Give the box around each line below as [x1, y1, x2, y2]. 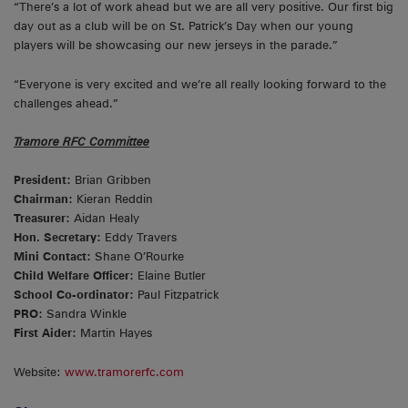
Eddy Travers [105, 230, 177, 245]
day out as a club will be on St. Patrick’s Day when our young [14, 19, 353, 34]
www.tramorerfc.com [65, 364, 184, 379]
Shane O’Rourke [91, 250, 184, 264]
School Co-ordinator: [14, 288, 134, 302]
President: [14, 173, 71, 188]
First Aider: [14, 326, 76, 341]
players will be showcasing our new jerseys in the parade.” [14, 38, 338, 53]
